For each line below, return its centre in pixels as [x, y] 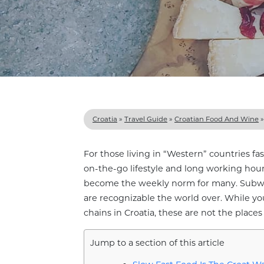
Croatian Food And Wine [217, 119]
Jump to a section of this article [157, 242]
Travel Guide [146, 119]
